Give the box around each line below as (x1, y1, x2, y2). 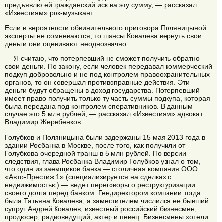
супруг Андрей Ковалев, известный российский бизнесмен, (5, 204, 197, 213)
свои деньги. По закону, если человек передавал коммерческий (5, 62, 212, 71)
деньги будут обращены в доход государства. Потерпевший (5, 86, 200, 95)
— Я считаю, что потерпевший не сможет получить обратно (5, 55, 200, 63)
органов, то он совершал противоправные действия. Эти (5, 78, 190, 87)
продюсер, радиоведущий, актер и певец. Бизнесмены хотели (5, 212, 208, 221)
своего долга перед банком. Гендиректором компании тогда (5, 188, 201, 197)
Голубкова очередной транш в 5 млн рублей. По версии (5, 149, 186, 157)
